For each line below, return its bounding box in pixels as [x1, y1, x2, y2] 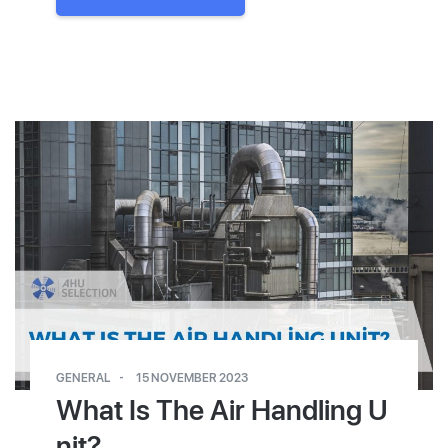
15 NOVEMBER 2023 [135, 369, 248, 385]
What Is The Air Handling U [56, 392, 389, 427]
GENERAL [56, 369, 111, 385]
